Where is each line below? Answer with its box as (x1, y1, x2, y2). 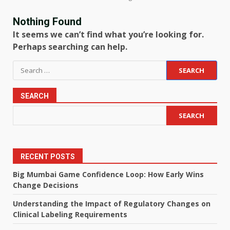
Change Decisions (13, 180, 79, 190)
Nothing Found (13, 15, 82, 28)
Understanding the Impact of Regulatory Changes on (13, 199, 210, 208)
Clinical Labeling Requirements (13, 209, 127, 219)
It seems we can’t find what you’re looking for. (13, 29, 204, 40)
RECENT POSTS (21, 152, 75, 161)
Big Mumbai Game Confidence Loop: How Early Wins (13, 169, 204, 179)
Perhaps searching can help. (13, 41, 127, 52)
